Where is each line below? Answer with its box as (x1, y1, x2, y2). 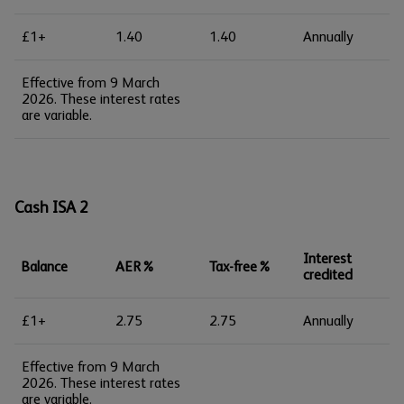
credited (303, 266, 353, 283)
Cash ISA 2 (14, 198, 88, 216)
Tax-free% (209, 258, 271, 275)
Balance (22, 258, 68, 275)
